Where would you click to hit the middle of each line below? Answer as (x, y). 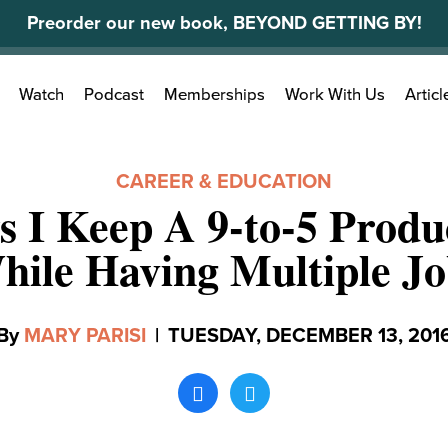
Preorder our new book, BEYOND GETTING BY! (224, 23)
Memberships (214, 95)
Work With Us (335, 95)
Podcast (114, 95)
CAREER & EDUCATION (224, 182)
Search (87, 85)
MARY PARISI (85, 336)
